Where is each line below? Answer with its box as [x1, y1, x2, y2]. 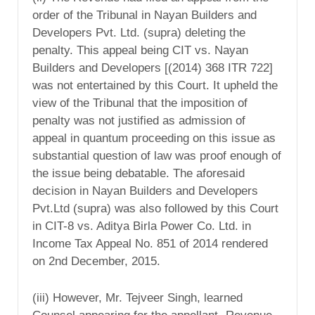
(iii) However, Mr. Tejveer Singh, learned [32, 291, 243, 305]
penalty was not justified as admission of [32, 114, 245, 128]
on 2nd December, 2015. [32, 255, 160, 269]
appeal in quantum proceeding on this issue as [32, 131, 276, 146]
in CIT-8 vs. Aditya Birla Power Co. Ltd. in [32, 219, 251, 233]
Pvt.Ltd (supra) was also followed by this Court [32, 202, 278, 216]
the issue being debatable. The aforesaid [32, 167, 245, 181]
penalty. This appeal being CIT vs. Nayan [32, 44, 248, 58]
